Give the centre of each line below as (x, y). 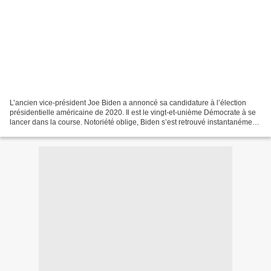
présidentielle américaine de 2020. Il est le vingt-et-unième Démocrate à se (133, 112)
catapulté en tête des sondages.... (65, 132)
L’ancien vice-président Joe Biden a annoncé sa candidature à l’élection (128, 103)
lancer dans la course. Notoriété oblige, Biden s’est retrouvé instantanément (134, 122)
